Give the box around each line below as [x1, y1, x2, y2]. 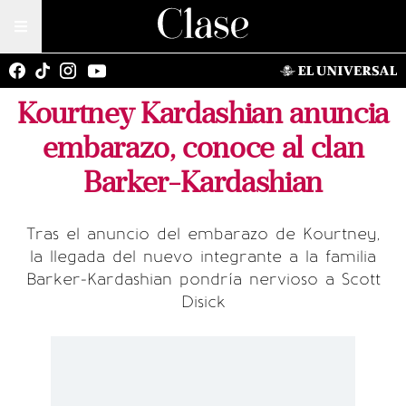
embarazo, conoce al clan [42, 130, 364, 166]
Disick [180, 292, 226, 312]
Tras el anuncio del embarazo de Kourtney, [26, 224, 380, 244]
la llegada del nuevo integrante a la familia [30, 246, 376, 266]
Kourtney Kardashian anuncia [17, 96, 389, 131]
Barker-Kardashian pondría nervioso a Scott [25, 269, 381, 289]
